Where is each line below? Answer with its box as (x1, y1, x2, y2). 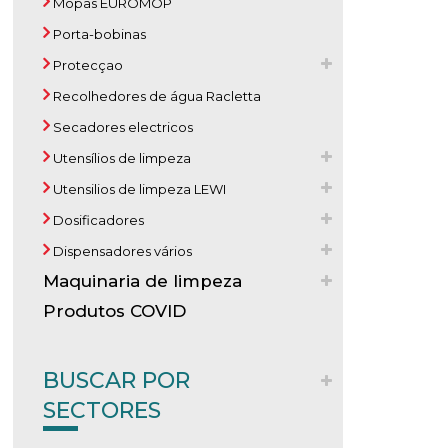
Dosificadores (50, 212, 145, 228)
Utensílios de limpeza (50, 150, 192, 166)
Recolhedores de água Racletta (50, 88, 262, 104)
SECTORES (43, 397, 162, 424)
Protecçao (50, 57, 124, 73)
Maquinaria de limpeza (43, 271, 243, 291)
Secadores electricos (50, 119, 194, 135)
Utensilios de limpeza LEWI (50, 181, 227, 197)
